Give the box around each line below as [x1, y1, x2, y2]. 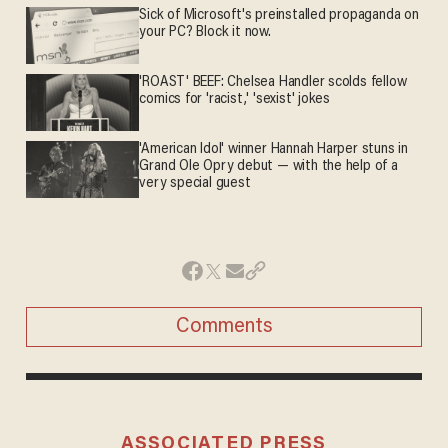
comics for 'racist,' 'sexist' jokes [139, 92, 331, 108]
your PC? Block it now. [139, 25, 272, 41]
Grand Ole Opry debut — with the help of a [139, 159, 399, 175]
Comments [175, 316, 273, 337]
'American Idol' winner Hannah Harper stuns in [139, 142, 409, 158]
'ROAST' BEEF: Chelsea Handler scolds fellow [139, 75, 408, 91]
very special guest [139, 176, 251, 192]
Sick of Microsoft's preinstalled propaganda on [139, 8, 419, 24]
